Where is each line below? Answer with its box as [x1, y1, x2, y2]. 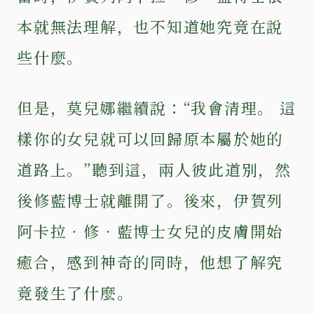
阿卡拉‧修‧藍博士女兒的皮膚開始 [17, 219, 284, 242]
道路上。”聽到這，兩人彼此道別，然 [17, 158, 292, 180]
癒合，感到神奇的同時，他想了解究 [17, 250, 284, 273]
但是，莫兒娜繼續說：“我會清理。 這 [17, 96, 296, 118]
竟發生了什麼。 [17, 281, 134, 303]
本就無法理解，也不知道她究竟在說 [17, 15, 284, 37]
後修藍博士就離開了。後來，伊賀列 [17, 189, 284, 211]
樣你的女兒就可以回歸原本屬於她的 [17, 127, 284, 149]
